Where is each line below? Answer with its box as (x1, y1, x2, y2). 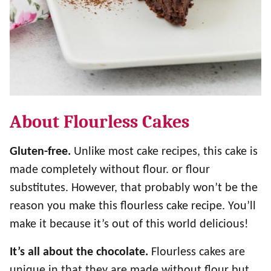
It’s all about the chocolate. (10, 246, 151, 258)
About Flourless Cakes (10, 111, 189, 132)
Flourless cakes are (151, 246, 245, 258)
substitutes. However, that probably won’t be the (10, 182, 258, 194)
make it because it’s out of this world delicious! (10, 218, 249, 230)
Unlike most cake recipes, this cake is (71, 146, 258, 158)
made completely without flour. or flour (10, 164, 210, 176)
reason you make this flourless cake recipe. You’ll (10, 200, 256, 212)
